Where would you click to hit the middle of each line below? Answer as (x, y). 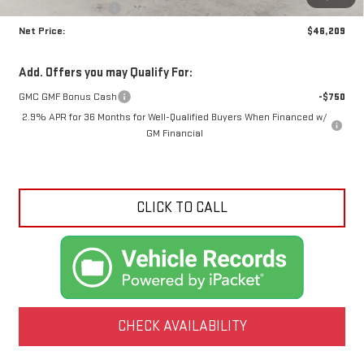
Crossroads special (63, 9)
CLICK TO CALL (182, 208)
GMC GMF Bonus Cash (67, 97)
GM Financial (174, 134)
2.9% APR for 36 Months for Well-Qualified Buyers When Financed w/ (174, 117)
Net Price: (41, 31)
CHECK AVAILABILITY (182, 326)
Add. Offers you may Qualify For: (105, 73)
